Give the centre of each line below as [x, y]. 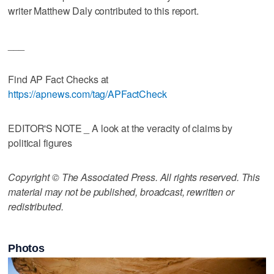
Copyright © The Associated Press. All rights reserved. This [134, 177]
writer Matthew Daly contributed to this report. [103, 11]
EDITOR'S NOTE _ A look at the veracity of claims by [120, 128]
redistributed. [36, 207]
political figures [40, 143]
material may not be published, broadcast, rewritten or [121, 192]
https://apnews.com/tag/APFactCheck [87, 94]
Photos [26, 248]
